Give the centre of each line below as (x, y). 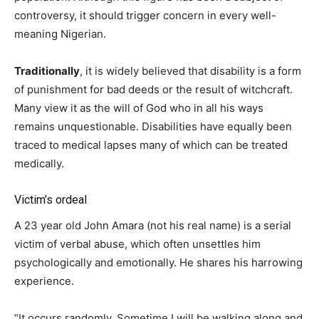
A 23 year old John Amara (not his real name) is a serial (153, 226)
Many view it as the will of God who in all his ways (139, 108)
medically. (39, 164)
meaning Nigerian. (60, 34)
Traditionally (47, 71)
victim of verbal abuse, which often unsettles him (137, 244)
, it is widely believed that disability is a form (190, 71)
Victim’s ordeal (51, 200)
